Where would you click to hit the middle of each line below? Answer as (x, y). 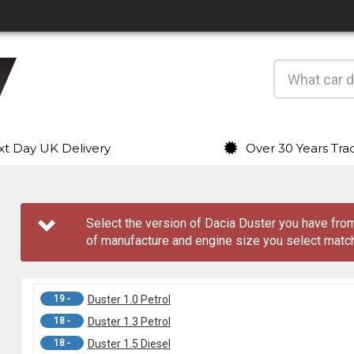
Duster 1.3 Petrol (129, 322)
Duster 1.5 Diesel (129, 344)
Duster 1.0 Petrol (129, 299)
